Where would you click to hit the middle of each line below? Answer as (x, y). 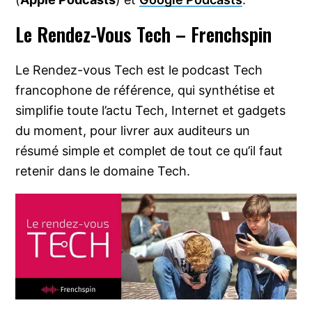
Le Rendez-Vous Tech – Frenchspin (144, 34)
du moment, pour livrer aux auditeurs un (133, 131)
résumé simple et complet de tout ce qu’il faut (149, 151)
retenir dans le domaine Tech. (103, 171)
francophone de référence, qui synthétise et (146, 91)
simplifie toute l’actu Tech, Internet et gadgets (151, 111)
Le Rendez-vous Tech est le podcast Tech (139, 70)
